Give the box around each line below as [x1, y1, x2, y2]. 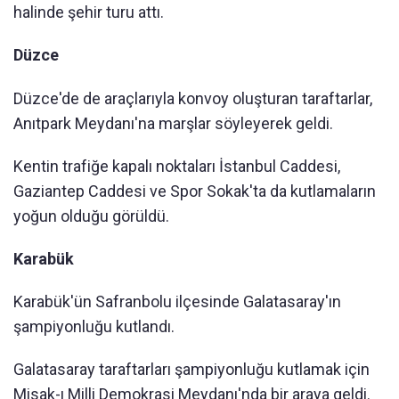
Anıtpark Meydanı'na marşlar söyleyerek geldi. [13, 114, 333, 134]
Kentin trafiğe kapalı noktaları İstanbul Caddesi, [13, 157, 340, 176]
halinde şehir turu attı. [13, 3, 164, 22]
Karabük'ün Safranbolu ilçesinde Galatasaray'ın [13, 292, 341, 312]
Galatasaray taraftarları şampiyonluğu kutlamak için [13, 360, 370, 379]
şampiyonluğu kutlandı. [13, 317, 175, 337]
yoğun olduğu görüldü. [13, 207, 169, 226]
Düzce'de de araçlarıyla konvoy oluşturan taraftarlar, [13, 89, 372, 109]
